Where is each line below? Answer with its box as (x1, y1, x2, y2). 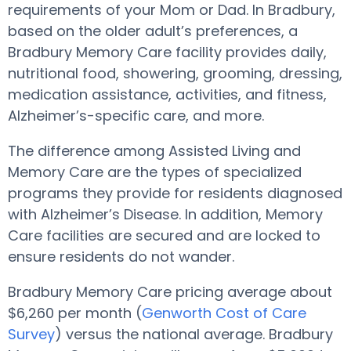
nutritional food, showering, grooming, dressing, (8, 63, 342, 83)
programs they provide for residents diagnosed (8, 183, 342, 203)
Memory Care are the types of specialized (8, 162, 302, 182)
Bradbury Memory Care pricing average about (8, 282, 332, 302)
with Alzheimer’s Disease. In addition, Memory (8, 204, 323, 224)
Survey (8, 324, 55, 344)
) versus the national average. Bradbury (55, 324, 333, 344)
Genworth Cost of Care (142, 303, 306, 323)
